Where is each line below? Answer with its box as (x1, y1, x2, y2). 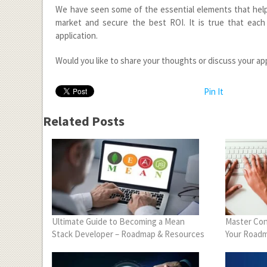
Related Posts (43, 112, 125, 129)
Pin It (204, 85, 224, 97)
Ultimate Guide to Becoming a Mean (52, 215, 185, 227)
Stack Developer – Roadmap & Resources (52, 228, 204, 240)
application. (55, 29, 98, 41)
